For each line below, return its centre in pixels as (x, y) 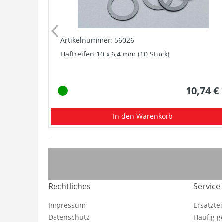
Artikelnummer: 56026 (97, 40)
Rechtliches (69, 186)
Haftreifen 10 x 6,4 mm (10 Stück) (115, 54)
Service (206, 186)
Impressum (67, 205)
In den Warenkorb (143, 116)
